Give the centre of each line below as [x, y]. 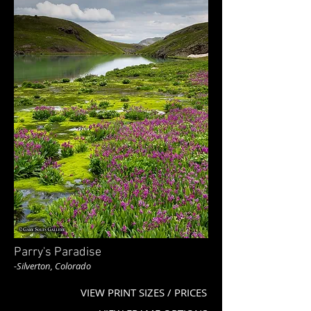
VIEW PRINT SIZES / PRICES [144, 292]
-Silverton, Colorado [52, 266]
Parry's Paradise [58, 252]
